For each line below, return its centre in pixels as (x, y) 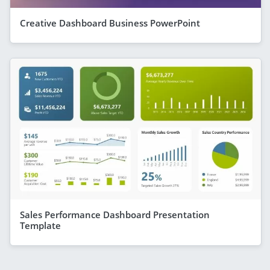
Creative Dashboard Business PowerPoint (110, 23)
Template (40, 225)
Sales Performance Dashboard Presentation (115, 214)
